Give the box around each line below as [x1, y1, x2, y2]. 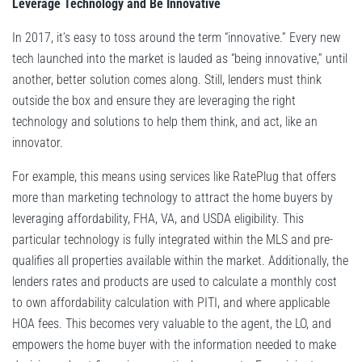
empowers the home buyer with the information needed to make [12, 337, 336, 353]
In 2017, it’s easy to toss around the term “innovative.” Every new [12, 30, 340, 46]
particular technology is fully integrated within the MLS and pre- [12, 232, 333, 248]
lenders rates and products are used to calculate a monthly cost [12, 274, 337, 290]
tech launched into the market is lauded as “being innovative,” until [12, 51, 347, 67]
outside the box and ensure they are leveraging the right [12, 93, 296, 109]
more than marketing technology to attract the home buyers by [12, 190, 333, 206]
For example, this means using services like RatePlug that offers [12, 169, 336, 185]
